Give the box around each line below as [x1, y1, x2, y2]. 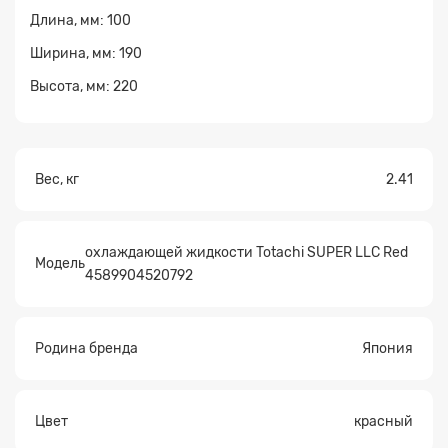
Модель [35, 255, 85, 273]
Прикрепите [115, 143, 197, 160]
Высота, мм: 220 [30, 77, 138, 95]
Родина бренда [35, 339, 138, 357]
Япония [362, 339, 413, 357]
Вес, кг [35, 170, 79, 188]
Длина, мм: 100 [30, 11, 131, 29]
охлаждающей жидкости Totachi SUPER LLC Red [85, 243, 408, 261]
